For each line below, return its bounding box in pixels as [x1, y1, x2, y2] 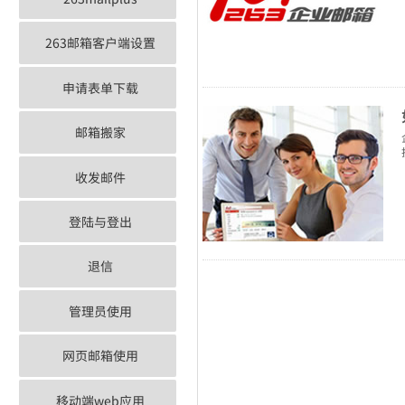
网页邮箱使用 [62, 346, 138, 365]
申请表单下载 [62, 78, 138, 97]
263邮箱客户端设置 [45, 33, 155, 52]
